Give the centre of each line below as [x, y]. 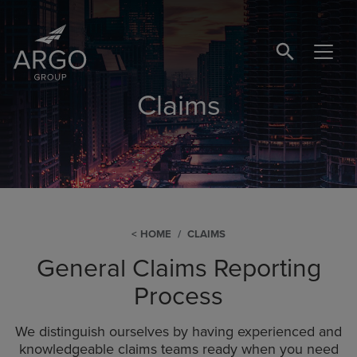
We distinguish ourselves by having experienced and [178, 331]
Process [178, 296]
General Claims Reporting [178, 268]
